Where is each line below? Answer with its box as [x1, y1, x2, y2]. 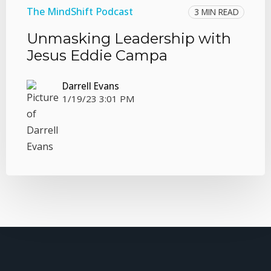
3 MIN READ [194, 5, 239, 18]
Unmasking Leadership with [27, 30, 231, 48]
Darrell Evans [62, 79, 119, 92]
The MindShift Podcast [27, 5, 133, 19]
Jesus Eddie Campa [27, 47, 168, 65]
